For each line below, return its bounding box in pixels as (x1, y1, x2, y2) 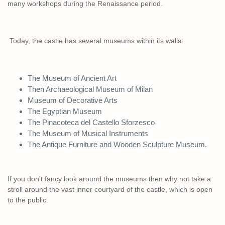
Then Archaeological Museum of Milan (28, 85, 153, 94)
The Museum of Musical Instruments (28, 129, 150, 138)
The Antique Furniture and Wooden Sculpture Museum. (28, 140, 207, 149)
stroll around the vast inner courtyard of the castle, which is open (8, 185, 212, 194)
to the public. (8, 196, 48, 204)
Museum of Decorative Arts (28, 96, 118, 105)
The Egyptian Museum (28, 107, 104, 116)
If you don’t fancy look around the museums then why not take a (8, 175, 211, 183)
